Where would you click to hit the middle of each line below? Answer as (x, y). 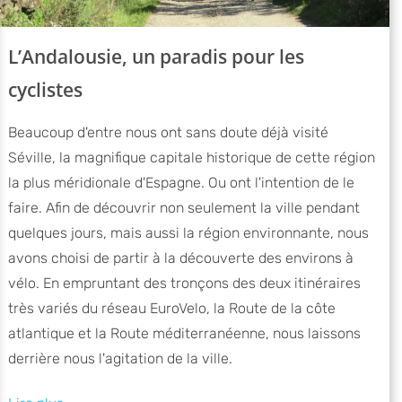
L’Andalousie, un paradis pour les (156, 57)
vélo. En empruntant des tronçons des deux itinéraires (184, 284)
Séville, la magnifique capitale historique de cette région (192, 158)
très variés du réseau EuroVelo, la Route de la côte (172, 309)
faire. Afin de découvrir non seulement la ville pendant (184, 208)
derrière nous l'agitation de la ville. (120, 359)
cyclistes (45, 90)
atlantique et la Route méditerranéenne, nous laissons (184, 334)
